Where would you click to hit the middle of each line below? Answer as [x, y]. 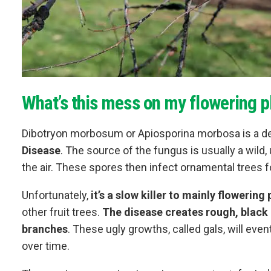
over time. [46, 246]
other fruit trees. [62, 212]
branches [45, 229]
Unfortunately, [55, 195]
